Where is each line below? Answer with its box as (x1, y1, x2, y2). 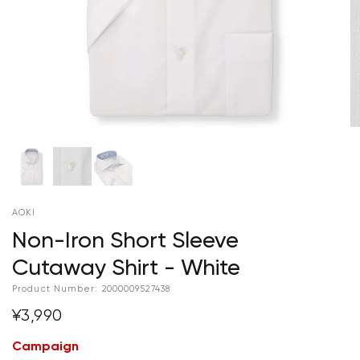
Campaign (12, 340, 79, 354)
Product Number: (12, 284, 99, 293)
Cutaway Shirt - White (12, 256, 240, 280)
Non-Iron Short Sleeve (12, 229, 239, 252)
